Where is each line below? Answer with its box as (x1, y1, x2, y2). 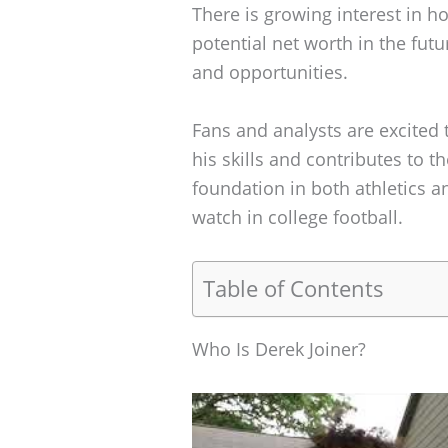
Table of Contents (203, 273, 384, 303)
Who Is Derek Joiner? (192, 336, 366, 361)
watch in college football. (192, 204, 403, 229)
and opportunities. (192, 60, 348, 85)
